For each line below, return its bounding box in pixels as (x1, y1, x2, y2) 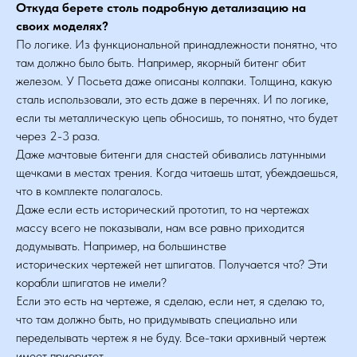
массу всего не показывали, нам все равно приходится (16, 220, 304, 235)
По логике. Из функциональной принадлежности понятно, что (16, 37, 337, 52)
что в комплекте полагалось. (16, 183, 163, 198)
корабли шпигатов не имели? (16, 275, 167, 290)
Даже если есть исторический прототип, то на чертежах (16, 202, 309, 217)
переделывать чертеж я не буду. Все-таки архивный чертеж (16, 330, 326, 345)
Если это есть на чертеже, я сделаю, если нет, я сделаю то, (16, 293, 324, 308)
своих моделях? (16, 18, 108, 33)
